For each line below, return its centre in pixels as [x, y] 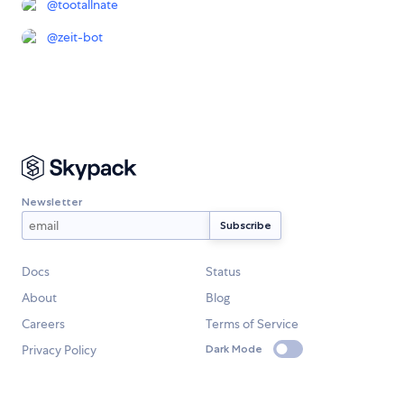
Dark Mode [234, 349]
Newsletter [52, 201]
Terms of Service [252, 324]
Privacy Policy [59, 350]
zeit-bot [80, 37]
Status [223, 272]
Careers [43, 324]
